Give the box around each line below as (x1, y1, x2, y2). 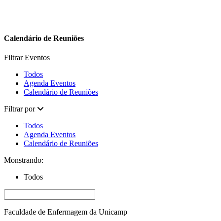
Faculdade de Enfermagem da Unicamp (4, 208, 127, 217)
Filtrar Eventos (4, 53, 50, 62)
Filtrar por (4, 105, 35, 113)
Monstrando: (4, 156, 43, 165)
